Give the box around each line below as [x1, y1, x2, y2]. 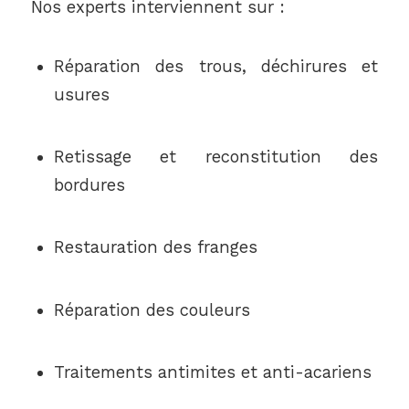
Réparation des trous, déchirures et [53, 56, 379, 76]
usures [53, 84, 110, 104]
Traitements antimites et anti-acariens [53, 362, 372, 382]
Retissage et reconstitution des [53, 147, 379, 167]
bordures [53, 175, 125, 195]
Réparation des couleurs [53, 299, 250, 320]
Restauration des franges [53, 237, 257, 257]
